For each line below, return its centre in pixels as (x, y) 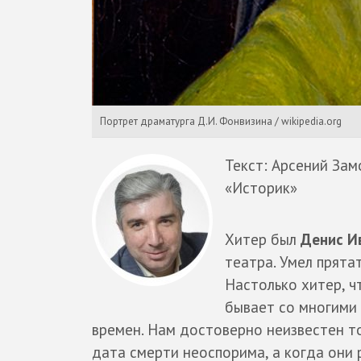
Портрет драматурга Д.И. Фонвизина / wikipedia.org (221, 121)
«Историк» (261, 188)
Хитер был (263, 239)
